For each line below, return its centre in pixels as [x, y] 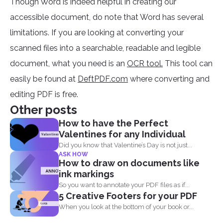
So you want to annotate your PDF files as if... [124, 185]
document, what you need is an [68, 64]
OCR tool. [145, 64]
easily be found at [44, 79]
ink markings [86, 174]
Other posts [44, 110]
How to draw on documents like [129, 163]
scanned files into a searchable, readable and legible [105, 48]
